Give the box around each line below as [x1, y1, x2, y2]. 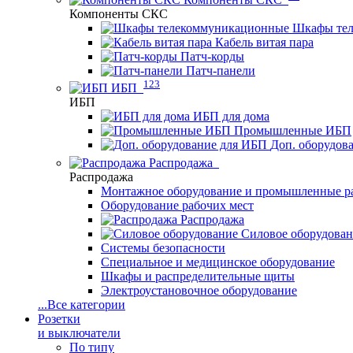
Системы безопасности [101, 240, 225, 255]
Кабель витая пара [215, 35, 314, 50]
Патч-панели [186, 64, 255, 78]
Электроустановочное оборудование [101, 283, 297, 297]
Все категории [47, 297, 125, 311]
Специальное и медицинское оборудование [101, 255, 335, 269]
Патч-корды [180, 50, 244, 64]
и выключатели [38, 325, 121, 340]
